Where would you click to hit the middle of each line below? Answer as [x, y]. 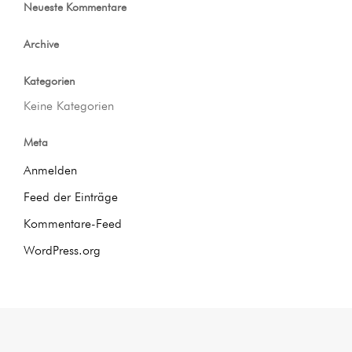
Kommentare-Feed [73, 225]
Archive [41, 45]
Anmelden [50, 172]
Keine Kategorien [69, 107]
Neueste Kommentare [75, 8]
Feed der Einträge [71, 198]
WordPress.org [62, 252]
